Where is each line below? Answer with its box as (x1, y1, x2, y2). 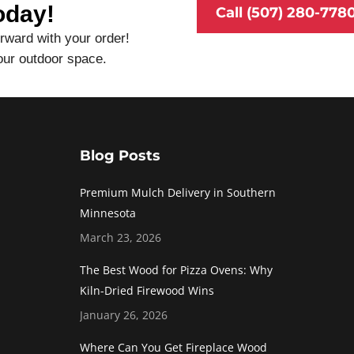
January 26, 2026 (80, 307, 168, 323)
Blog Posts (80, 147, 160, 165)
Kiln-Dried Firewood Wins (80, 283, 214, 299)
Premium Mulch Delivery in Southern (80, 185, 276, 201)
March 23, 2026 (80, 230, 161, 246)
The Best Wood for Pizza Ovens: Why (80, 262, 273, 278)
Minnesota (80, 205, 136, 221)
